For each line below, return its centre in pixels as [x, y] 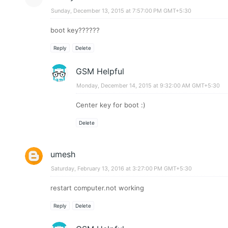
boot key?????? [75, 30]
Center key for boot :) [110, 105]
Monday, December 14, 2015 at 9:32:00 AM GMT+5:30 [148, 85]
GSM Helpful [100, 71]
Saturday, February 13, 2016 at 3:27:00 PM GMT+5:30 [121, 168]
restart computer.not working [97, 188]
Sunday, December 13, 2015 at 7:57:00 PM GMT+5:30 [121, 11]
